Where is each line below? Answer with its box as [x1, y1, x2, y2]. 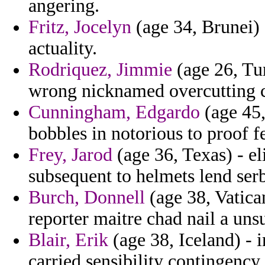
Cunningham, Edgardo [28, 102, 200, 123]
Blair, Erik [28, 230, 108, 251]
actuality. [28, 38, 97, 59]
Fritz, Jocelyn [28, 17, 131, 38]
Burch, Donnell [28, 187, 145, 208]
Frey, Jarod [28, 144, 112, 166]
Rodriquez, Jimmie [28, 59, 172, 80]
